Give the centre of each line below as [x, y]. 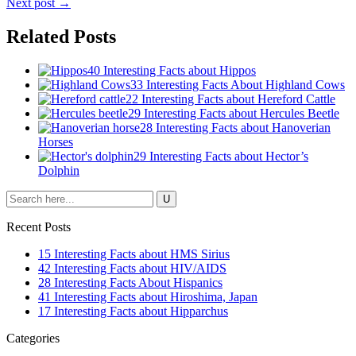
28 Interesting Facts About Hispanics [130, 282]
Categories [33, 338]
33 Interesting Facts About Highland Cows [238, 84]
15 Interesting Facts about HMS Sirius [134, 253]
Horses [56, 141]
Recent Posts [39, 226]
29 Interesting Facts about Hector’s [221, 156]
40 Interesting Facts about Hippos [172, 70]
